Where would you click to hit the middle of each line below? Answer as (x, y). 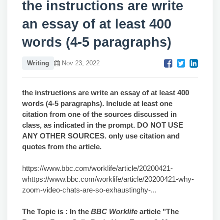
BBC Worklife (115, 211)
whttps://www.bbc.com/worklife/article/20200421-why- (108, 179)
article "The (159, 211)
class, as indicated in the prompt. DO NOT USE (103, 125)
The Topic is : (46, 211)
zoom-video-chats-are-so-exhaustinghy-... (89, 190)
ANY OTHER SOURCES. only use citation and (101, 136)
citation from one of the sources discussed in (99, 114)
